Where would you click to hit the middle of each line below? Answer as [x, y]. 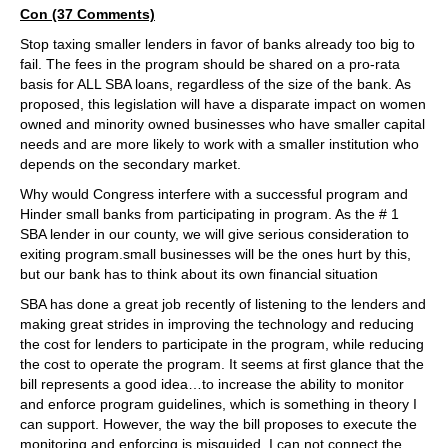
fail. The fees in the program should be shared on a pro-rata [210, 64]
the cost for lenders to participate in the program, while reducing [222, 344]
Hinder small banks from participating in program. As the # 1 [209, 214]
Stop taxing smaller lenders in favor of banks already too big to [217, 44]
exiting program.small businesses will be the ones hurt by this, [215, 254]
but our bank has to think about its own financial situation [199, 274]
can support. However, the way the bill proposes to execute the [218, 424]
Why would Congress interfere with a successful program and [214, 194]
